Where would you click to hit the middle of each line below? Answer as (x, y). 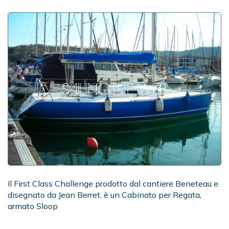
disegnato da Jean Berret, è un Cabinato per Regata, (105, 195)
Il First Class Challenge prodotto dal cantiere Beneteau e (113, 184)
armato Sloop (33, 206)
